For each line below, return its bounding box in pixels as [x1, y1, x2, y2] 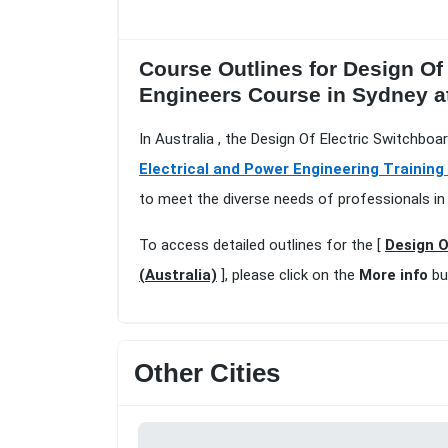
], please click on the [217, 266, 359, 285]
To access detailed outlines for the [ [139, 236, 385, 255]
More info [359, 266, 428, 285]
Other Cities [134, 358, 280, 389]
